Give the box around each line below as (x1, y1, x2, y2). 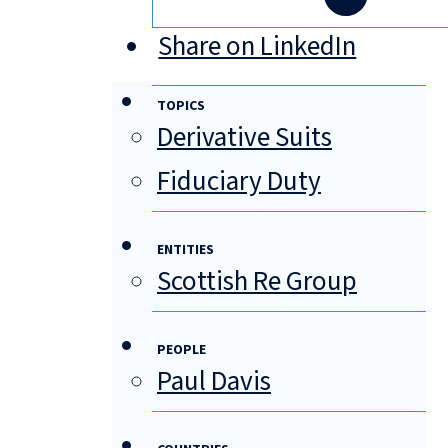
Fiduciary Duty (157, 162, 321, 202)
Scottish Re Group (157, 262, 357, 302)
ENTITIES (157, 240, 214, 261)
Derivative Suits (157, 118, 332, 158)
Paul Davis (157, 362, 271, 402)
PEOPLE (157, 340, 206, 361)
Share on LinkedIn (158, 27, 357, 67)
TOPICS (157, 96, 205, 117)
